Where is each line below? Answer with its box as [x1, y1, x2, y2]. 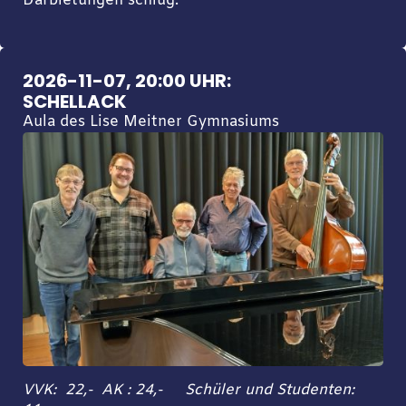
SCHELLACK [22, 89, 127, 115]
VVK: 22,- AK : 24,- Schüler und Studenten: [22, 381, 359, 401]
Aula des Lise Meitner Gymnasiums [22, 112, 279, 133]
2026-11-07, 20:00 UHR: [22, 68, 231, 94]
